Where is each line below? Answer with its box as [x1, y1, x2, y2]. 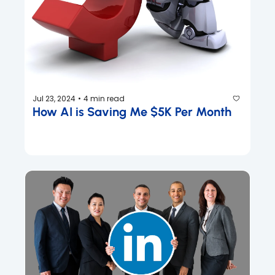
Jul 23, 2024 [33, 93, 76, 104]
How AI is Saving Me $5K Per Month [33, 104, 231, 120]
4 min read [83, 93, 125, 104]
